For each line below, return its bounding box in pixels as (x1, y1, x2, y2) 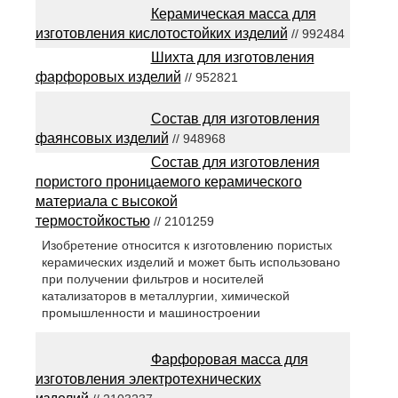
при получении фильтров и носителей (41, 272, 264, 287)
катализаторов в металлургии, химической (41, 289, 290, 304)
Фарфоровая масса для (150, 352, 308, 368)
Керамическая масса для (150, 6, 316, 21)
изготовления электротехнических (35, 371, 261, 387)
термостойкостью (35, 213, 150, 228)
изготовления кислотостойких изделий (35, 26, 288, 41)
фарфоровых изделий (35, 69, 181, 84)
